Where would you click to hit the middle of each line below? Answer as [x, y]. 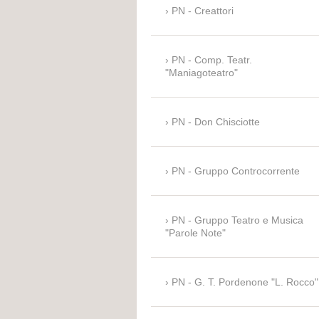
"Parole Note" [195, 233]
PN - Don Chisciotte [216, 122]
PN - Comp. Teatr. [212, 60]
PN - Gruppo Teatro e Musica [237, 220]
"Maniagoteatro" [202, 73]
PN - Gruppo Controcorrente [236, 171]
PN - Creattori [203, 11]
